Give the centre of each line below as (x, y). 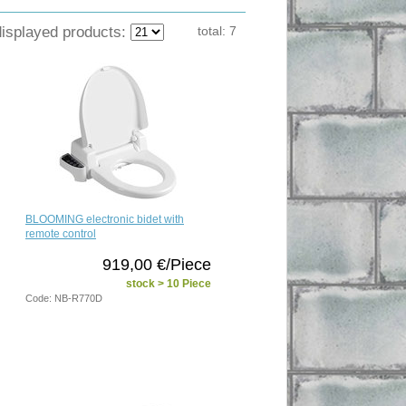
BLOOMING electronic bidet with (105, 219)
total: (213, 30)
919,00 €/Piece (157, 264)
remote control (61, 233)
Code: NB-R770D (64, 298)
